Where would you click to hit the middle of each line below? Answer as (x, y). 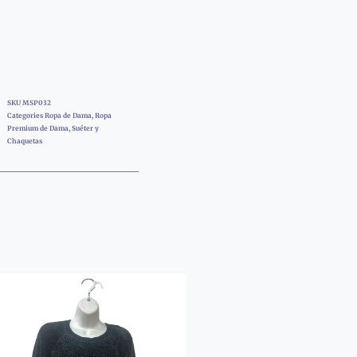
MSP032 (36, 103)
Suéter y (85, 129)
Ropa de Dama (68, 116)
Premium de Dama (37, 129)
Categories (25, 116)
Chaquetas (24, 141)
